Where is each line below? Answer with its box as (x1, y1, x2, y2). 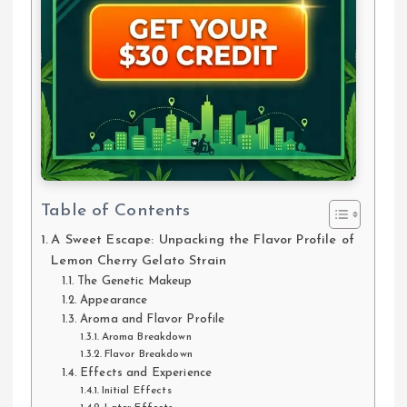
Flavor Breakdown (104, 348, 193, 360)
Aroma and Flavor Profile (80, 313, 225, 325)
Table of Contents (41, 203, 191, 221)
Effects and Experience (80, 366, 213, 379)
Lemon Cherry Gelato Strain (51, 253, 226, 268)
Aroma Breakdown (101, 331, 192, 342)
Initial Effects (101, 384, 172, 396)
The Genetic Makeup (77, 274, 193, 287)
